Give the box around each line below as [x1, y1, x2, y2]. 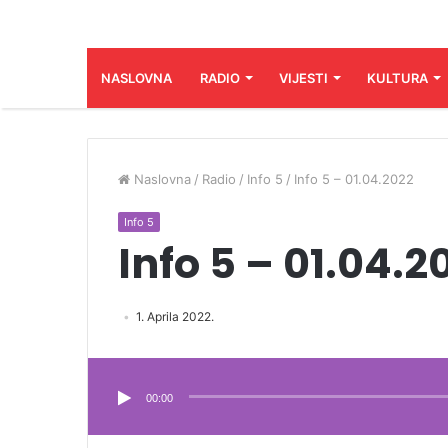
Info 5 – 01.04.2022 [294, 170, 414, 187]
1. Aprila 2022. [136, 308, 214, 324]
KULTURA [367, 69, 428, 86]
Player [87, 358, 125, 375]
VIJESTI [279, 69, 328, 86]
